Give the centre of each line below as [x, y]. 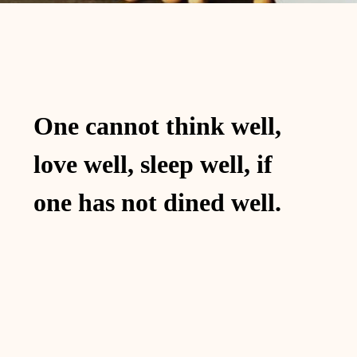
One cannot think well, [157, 126]
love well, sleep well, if [153, 165]
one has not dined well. [157, 203]
